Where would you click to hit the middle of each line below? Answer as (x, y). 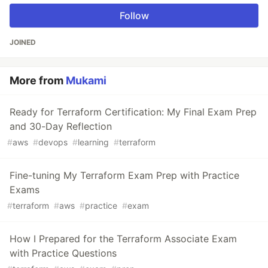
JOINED (23, 42)
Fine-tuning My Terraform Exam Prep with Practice (124, 175)
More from (38, 80)
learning (93, 142)
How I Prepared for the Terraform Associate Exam (123, 238)
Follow (134, 15)
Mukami (86, 80)
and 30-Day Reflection (61, 126)
